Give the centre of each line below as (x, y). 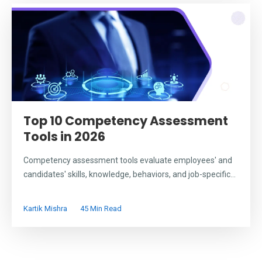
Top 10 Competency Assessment (126, 121)
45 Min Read (101, 209)
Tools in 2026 (64, 137)
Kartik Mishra (45, 209)
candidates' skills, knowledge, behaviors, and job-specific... (130, 175)
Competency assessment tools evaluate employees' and (128, 161)
